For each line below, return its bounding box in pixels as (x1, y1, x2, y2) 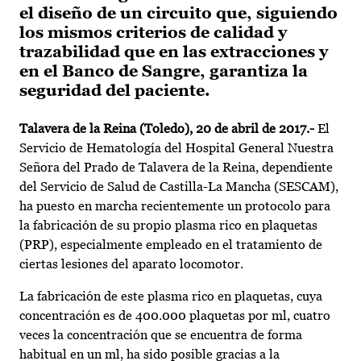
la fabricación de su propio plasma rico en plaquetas (19, 218, 317, 234)
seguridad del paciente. (19, 81, 210, 100)
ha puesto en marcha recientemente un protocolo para (19, 198, 330, 214)
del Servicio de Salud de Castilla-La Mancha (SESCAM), (19, 179, 338, 195)
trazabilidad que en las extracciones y (19, 43, 328, 61)
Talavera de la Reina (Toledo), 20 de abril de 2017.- (19, 121, 314, 137)
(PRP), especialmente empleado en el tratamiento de (19, 237, 322, 253)
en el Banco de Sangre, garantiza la (19, 62, 308, 81)
